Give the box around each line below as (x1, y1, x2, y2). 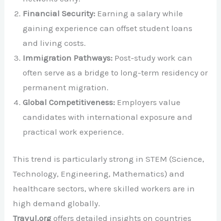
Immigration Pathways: (23, 52, 113, 63)
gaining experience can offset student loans (23, 23, 193, 33)
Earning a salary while (95, 8, 184, 18)
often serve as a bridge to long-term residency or (23, 67, 208, 77)
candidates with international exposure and (23, 111, 193, 122)
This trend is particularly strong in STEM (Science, (13, 154, 205, 164)
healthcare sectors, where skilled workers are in (13, 184, 195, 194)
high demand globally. (13, 198, 101, 209)
